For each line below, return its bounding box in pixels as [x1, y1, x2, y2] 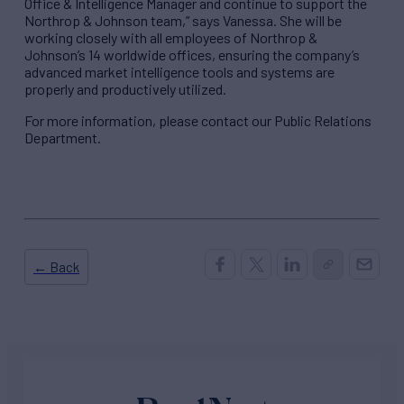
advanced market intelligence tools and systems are [24, 63, 335, 81]
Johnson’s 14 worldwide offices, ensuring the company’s [24, 46, 360, 64]
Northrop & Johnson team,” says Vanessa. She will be [24, 12, 342, 30]
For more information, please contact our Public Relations [24, 112, 372, 130]
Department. [24, 129, 104, 147]
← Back [33, 258, 79, 275]
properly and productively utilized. [24, 80, 226, 98]
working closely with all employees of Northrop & [24, 29, 317, 47]
